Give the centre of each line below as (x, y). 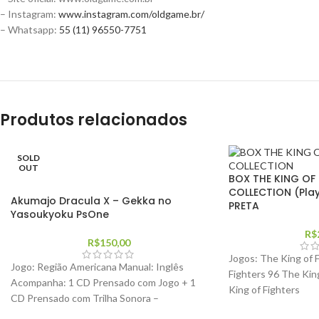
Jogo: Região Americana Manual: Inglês (97, 267)
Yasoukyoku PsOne (60, 214)
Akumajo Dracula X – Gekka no (91, 201)
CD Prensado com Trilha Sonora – (85, 298)
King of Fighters (264, 289)
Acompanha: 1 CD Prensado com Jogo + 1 (103, 282)
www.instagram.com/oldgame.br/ (131, 14)
